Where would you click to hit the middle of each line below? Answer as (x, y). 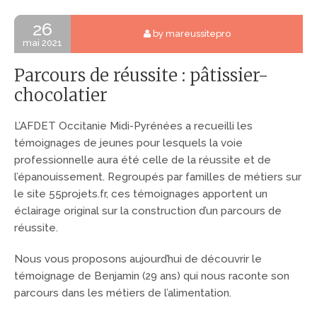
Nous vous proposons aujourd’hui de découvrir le (138, 259)
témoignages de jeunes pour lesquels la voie (128, 143)
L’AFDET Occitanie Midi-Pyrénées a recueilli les (133, 126)
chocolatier (61, 96)
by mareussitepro (190, 34)
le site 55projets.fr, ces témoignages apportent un (141, 194)
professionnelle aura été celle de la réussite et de (143, 160)
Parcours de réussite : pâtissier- (141, 76)
